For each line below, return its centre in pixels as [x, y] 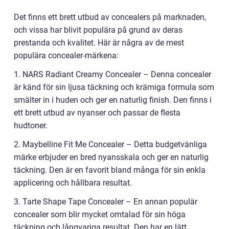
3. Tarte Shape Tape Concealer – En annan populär [106, 201]
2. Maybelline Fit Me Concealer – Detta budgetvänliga [110, 144]
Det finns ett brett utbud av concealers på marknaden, [110, 17]
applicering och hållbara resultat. [73, 182]
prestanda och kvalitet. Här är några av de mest [99, 42]
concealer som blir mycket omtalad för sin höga [100, 214]
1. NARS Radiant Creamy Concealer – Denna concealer [112, 74]
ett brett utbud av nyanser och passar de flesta [97, 112]
